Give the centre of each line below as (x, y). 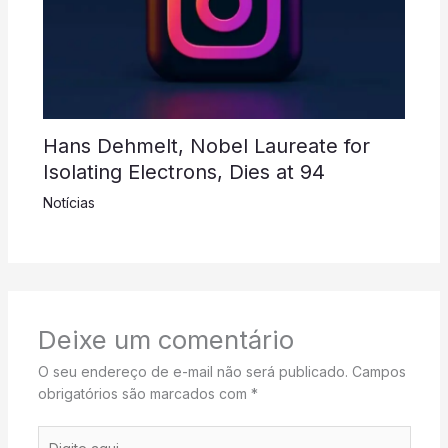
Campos (378, 372)
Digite (55, 436)
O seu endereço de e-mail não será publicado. (192, 372)
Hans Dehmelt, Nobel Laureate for (206, 146)
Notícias (68, 203)
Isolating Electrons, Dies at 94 (183, 172)
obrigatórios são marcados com (144, 394)
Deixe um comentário (165, 340)
